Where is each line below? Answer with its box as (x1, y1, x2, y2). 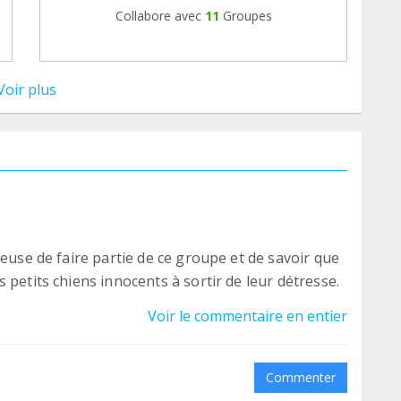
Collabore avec (115, 6, 201, 24)
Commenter (266, 368, 336, 386)
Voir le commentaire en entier (148, 305, 347, 326)
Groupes (222, 6, 272, 24)
